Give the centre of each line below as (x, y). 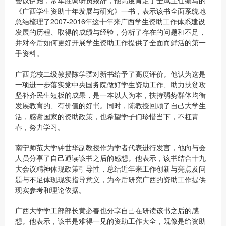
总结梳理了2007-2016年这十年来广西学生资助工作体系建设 (110, 21)
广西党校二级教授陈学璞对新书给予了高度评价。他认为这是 (110, 74)
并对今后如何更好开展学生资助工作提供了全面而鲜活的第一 (110, 42)
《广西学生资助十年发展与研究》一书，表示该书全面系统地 (110, 11)
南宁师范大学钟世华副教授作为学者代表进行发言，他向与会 (110, 147)
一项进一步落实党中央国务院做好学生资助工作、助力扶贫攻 (110, 84)
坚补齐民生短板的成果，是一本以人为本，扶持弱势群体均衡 (110, 95)
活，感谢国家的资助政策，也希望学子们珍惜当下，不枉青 (107, 116)
